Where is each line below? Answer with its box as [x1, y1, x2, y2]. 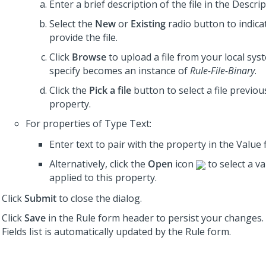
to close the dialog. [56, 192, 142, 205]
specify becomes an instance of [49, 64, 190, 77]
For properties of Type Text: [26, 117, 151, 130]
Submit [24, 192, 56, 205]
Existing [131, 17, 166, 30]
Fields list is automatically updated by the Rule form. [2, 225, 231, 238]
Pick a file [89, 84, 131, 97]
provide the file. [49, 31, 118, 44]
